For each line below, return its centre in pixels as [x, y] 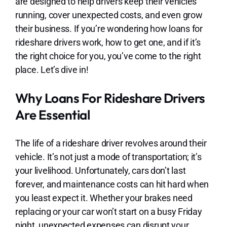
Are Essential [52, 115]
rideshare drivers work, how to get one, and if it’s [108, 42]
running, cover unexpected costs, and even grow [109, 15]
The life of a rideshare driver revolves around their [111, 143]
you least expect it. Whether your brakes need [104, 198]
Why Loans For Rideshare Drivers [110, 98]
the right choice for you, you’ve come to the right [108, 56]
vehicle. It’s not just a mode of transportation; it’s [108, 157]
